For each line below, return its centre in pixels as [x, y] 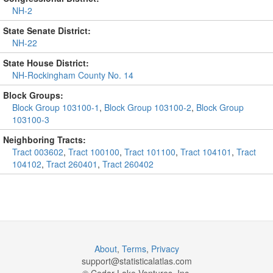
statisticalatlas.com [155, 261]
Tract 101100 [150, 152]
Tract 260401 [72, 164]
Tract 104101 [206, 152]
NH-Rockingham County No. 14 [73, 75]
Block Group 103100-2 [148, 107]
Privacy [165, 249]
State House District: [46, 63]
